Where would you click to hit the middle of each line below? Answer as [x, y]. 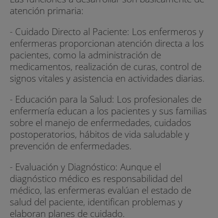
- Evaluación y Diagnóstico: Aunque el [85, 167]
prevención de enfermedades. [71, 146]
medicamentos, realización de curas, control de [106, 67]
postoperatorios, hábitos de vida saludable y [100, 134]
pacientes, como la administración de [85, 55]
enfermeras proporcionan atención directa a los [107, 43]
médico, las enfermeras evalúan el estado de [100, 190]
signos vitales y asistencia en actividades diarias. [107, 78]
